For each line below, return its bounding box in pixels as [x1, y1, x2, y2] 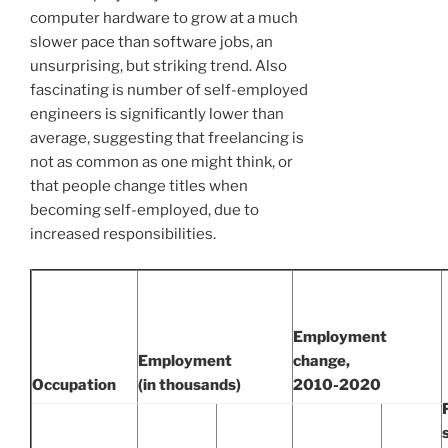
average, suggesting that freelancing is [30, 129, 304, 148]
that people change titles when [30, 177, 248, 196]
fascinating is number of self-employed [30, 81, 308, 100]
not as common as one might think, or [30, 153, 293, 172]
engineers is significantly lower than [30, 105, 284, 124]
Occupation [32, 375, 116, 394]
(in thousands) [138, 375, 241, 394]
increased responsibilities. [30, 225, 216, 244]
